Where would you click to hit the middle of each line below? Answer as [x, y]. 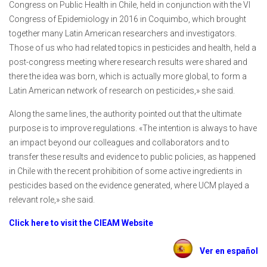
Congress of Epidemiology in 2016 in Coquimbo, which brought [128, 19]
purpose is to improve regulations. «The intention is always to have [133, 128]
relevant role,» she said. [52, 200]
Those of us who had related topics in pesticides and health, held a [133, 48]
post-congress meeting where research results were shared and [128, 62]
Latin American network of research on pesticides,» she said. [122, 91]
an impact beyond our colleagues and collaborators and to [119, 143]
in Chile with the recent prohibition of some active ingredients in [125, 171]
